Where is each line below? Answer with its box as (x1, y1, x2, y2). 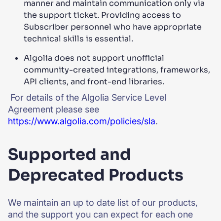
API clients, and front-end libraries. (24, 76, 164, 87)
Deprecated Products (8, 165, 184, 185)
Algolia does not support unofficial (24, 53, 164, 63)
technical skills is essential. (24, 34, 133, 44)
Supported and (8, 145, 131, 164)
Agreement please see (8, 104, 99, 114)
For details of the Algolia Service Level (8, 92, 166, 103)
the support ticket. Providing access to (24, 10, 181, 20)
